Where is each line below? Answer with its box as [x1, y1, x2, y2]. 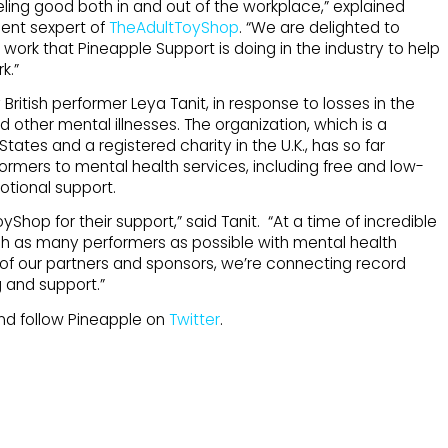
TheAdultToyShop [109, 16, 239, 38]
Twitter [169, 308, 220, 330]
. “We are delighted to [239, 16, 400, 38]
